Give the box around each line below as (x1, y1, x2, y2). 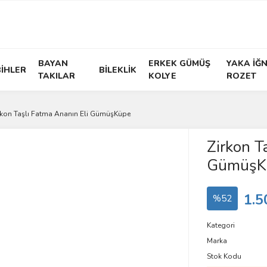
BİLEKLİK (98, 64, 136, 76)
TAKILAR (38, 70, 76, 82)
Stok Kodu (206, 252, 241, 261)
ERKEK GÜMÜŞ (148, 58, 210, 69)
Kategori (206, 221, 235, 230)
